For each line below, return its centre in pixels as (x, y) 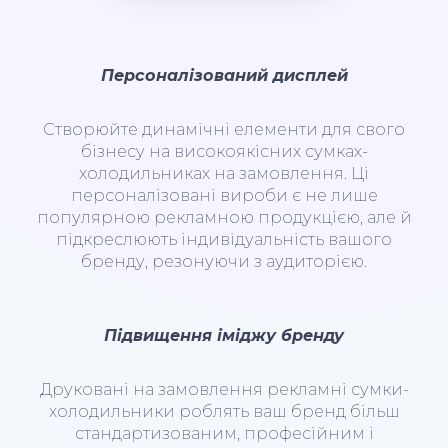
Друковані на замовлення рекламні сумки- (224, 389)
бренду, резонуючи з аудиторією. (224, 261)
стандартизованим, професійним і (224, 433)
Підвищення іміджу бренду (224, 335)
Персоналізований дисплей (224, 75)
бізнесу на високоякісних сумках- (224, 151)
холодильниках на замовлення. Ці (224, 173)
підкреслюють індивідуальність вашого (224, 239)
